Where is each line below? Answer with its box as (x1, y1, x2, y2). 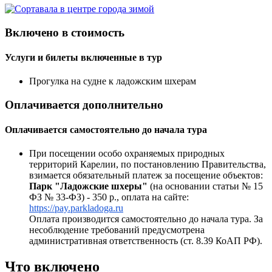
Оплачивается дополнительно (5, 98, 163, 111)
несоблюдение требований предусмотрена (29, 225, 205, 236)
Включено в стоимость (5, 25, 124, 39)
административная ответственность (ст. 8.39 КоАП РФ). (29, 236, 262, 246)
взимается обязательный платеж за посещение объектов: (29, 170, 263, 181)
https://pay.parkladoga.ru (29, 203, 123, 214)
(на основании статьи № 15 (148, 181, 263, 192)
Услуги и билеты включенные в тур (5, 52, 162, 63)
